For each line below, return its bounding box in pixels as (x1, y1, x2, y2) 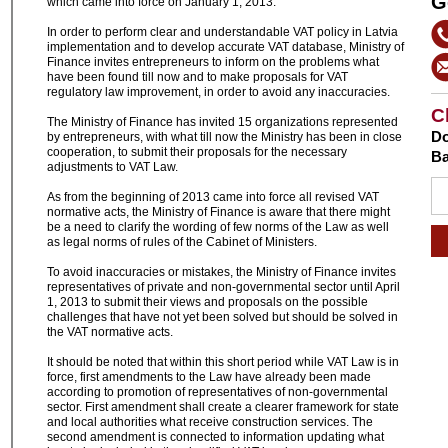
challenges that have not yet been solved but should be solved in (47, 310, 399, 324)
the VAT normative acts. (47, 325, 174, 339)
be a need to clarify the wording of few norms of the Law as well (47, 220, 390, 234)
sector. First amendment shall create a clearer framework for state (47, 400, 400, 414)
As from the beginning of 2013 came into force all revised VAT (47, 190, 380, 204)
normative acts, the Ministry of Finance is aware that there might (47, 205, 391, 219)
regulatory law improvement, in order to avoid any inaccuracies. (47, 85, 391, 99)
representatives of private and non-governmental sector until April (47, 280, 401, 294)
